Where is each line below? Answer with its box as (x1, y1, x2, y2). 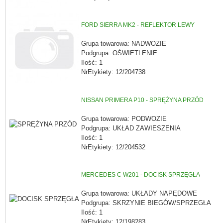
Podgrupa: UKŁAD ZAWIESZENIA (81, 124, 181, 132)
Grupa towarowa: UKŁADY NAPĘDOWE (81, 189, 197, 197)
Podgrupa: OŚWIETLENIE (81, 49, 157, 57)
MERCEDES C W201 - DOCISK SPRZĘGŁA (81, 171, 200, 179)
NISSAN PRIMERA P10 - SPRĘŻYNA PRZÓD (81, 97, 204, 104)
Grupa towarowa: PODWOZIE (81, 114, 167, 122)
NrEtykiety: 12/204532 (81, 143, 145, 151)
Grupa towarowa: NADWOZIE (81, 39, 166, 47)
